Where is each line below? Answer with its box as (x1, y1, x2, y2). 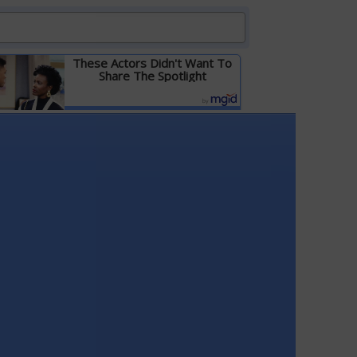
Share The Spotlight (98, 68, 206, 84)
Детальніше (122, 109, 182, 122)
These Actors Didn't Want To (73, 55, 233, 71)
